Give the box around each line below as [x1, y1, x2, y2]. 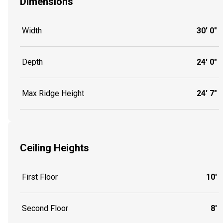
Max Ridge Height [22, 89, 84, 99]
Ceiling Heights [20, 141, 89, 154]
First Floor [22, 172, 58, 182]
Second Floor [22, 204, 68, 214]
